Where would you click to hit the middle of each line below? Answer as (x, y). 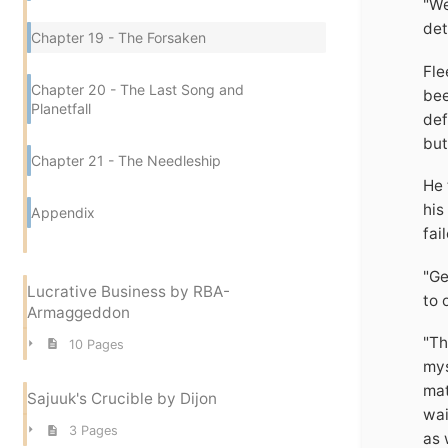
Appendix (63, 212)
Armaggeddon (78, 313)
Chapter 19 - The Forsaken (118, 38)
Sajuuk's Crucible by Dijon (122, 399)
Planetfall (61, 108)
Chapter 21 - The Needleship (126, 160)
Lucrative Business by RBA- (128, 292)
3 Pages (93, 431)
